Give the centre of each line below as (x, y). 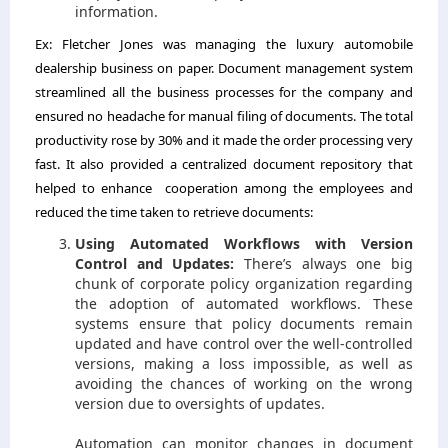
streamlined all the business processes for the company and (224, 91)
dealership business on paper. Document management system (224, 67)
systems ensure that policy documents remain (244, 323)
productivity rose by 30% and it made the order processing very (224, 139)
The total (386, 115)
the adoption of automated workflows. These (244, 303)
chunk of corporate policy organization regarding (244, 283)
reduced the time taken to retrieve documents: (175, 211)
